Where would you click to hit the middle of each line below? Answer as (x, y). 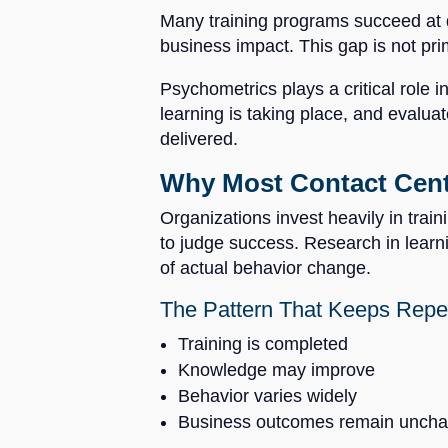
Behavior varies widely (267, 395)
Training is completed (263, 343)
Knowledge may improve (276, 369)
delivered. (199, 138)
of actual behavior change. (265, 267)
